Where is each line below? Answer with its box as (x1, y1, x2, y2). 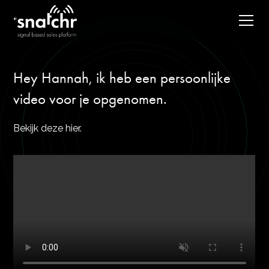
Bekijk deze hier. (13, 122, 82, 134)
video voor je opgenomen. (13, 90, 168, 107)
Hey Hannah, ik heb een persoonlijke (13, 69, 231, 86)
